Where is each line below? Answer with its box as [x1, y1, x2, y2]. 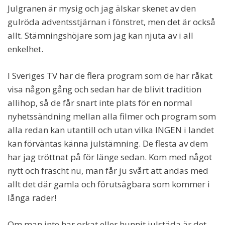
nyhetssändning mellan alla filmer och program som [8, 110, 216, 123]
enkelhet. [8, 43, 43, 55]
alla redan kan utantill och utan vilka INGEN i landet [8, 124, 214, 136]
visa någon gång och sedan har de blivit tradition [8, 83, 201, 95]
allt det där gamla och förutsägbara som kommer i [8, 178, 210, 190]
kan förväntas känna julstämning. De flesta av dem [8, 138, 208, 150]
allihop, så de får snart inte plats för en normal [8, 97, 192, 109]
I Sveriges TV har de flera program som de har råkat [8, 70, 212, 82]
